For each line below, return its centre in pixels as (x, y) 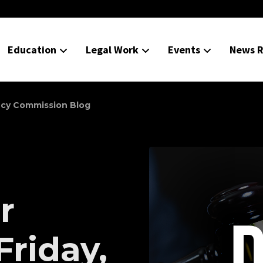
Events (184, 50)
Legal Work (112, 50)
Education (32, 50)
